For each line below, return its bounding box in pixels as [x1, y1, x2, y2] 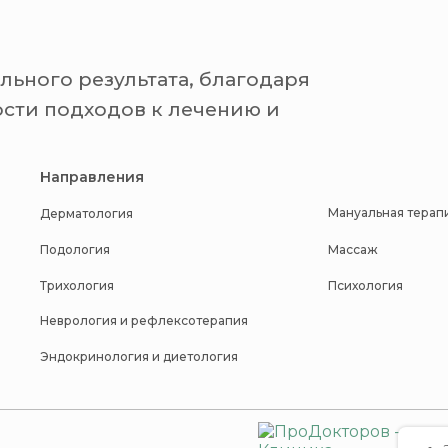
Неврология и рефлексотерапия [40, 313, 248, 328]
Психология [328, 277, 403, 293]
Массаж [328, 241, 378, 257]
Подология [40, 241, 110, 257]
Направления [40, 167, 144, 186]
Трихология [40, 277, 114, 293]
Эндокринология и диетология [40, 349, 238, 364]
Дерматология [40, 205, 133, 221]
